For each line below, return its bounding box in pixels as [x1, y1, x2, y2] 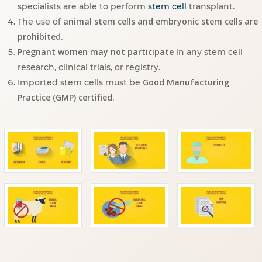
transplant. [187, 1, 235, 12]
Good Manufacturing [143, 77, 229, 88]
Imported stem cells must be [18, 77, 143, 88]
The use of [18, 16, 63, 27]
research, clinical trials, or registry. [18, 62, 160, 73]
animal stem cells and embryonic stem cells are [63, 16, 258, 27]
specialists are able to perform [18, 1, 148, 12]
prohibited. [18, 31, 63, 42]
